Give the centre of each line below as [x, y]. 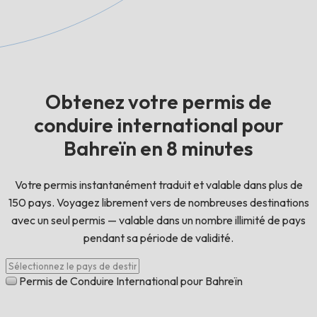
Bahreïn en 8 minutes [158, 149]
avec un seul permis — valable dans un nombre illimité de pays [158, 220]
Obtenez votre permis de [158, 102]
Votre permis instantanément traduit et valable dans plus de [158, 185]
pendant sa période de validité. [158, 238]
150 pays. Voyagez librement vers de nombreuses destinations [158, 203]
